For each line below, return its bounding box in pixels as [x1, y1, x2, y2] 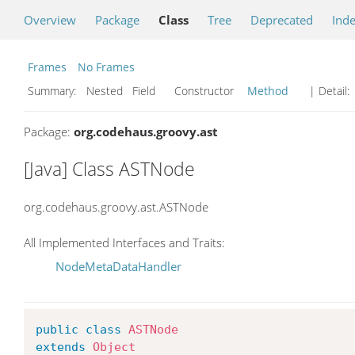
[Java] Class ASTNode [24, 156, 195, 181]
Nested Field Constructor [83, 83, 243, 98]
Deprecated [250, 12, 313, 28]
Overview [24, 12, 76, 28]
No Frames [78, 59, 135, 74]
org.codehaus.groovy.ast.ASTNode [24, 198, 208, 215]
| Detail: [306, 83, 353, 98]
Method [247, 83, 288, 98]
